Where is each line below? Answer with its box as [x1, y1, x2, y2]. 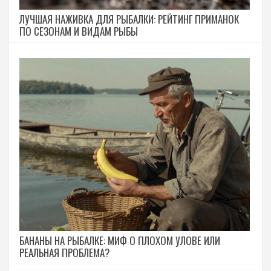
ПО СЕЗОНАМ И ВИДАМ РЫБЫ [19, 24, 138, 39]
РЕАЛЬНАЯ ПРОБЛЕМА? [19, 245, 110, 261]
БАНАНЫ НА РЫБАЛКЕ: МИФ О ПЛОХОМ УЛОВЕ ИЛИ [19, 233, 220, 249]
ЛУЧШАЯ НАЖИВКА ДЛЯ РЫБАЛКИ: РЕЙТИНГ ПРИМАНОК [19, 11, 239, 27]
